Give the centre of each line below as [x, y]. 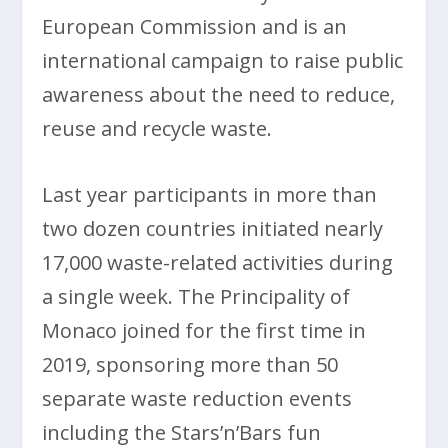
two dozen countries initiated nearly [213, 229]
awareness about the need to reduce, [219, 95]
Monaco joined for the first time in [204, 331]
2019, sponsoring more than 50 [190, 365]
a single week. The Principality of [196, 297]
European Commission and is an [195, 27]
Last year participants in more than [210, 195]
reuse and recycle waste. [157, 129]
